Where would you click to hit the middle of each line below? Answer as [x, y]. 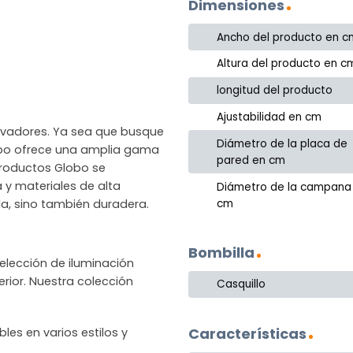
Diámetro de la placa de [282, 143]
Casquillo [242, 284]
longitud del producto [275, 91]
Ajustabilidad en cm [269, 117]
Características [247, 333]
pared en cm [251, 160]
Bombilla [221, 252]
